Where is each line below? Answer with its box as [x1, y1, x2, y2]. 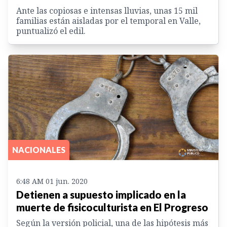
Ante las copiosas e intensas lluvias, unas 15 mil [16, 5, 198, 16]
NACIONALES [12, 144, 65, 155]
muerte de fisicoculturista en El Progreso [16, 201, 208, 213]
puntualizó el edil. [16, 25, 86, 36]
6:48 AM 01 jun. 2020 [16, 176, 88, 186]
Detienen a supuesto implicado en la [16, 188, 186, 201]
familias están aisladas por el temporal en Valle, [16, 15, 201, 26]
